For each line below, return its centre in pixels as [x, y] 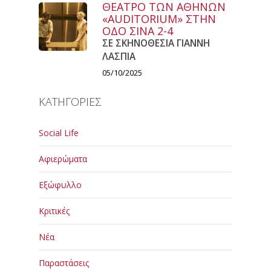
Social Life [59, 132]
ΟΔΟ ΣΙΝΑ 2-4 [138, 31]
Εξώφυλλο [60, 184]
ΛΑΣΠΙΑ [119, 56]
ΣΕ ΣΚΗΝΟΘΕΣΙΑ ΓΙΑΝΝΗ [156, 43]
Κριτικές [54, 211]
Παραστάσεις [64, 263]
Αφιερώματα [63, 158]
